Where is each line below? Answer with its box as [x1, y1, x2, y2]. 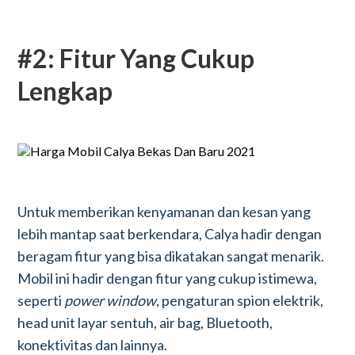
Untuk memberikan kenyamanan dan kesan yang [17, 203, 311, 220]
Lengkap [17, 75, 113, 106]
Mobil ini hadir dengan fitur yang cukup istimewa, [17, 269, 318, 287]
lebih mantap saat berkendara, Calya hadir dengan [17, 225, 323, 242]
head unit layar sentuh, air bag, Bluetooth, [17, 314, 273, 331]
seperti [17, 292, 65, 309]
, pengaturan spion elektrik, [156, 292, 324, 309]
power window [64, 292, 157, 309]
